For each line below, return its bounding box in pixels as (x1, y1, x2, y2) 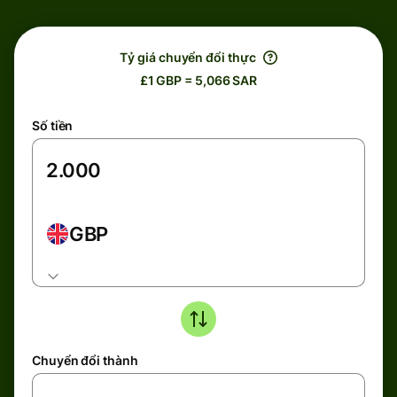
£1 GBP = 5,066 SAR (139, 73, 258, 88)
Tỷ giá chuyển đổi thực (120, 50, 256, 65)
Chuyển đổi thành (32, 353, 138, 368)
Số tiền (32, 118, 74, 133)
